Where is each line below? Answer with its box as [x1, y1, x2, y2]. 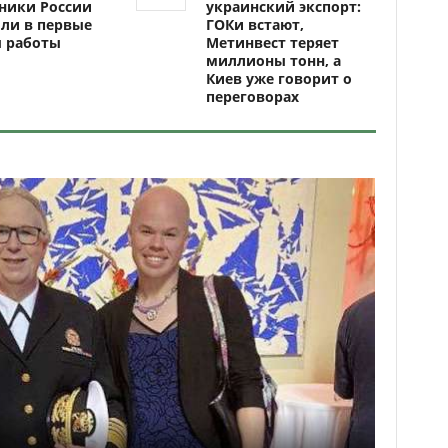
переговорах [206, 87, 299, 106]
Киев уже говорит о [206, 69, 352, 88]
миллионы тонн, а [206, 51, 341, 70]
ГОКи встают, [206, 15, 304, 34]
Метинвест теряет [206, 33, 339, 52]
